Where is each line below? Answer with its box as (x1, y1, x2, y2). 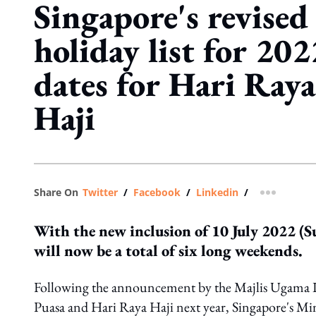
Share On (34, 186, 78, 199)
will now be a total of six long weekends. (34, 240, 303, 261)
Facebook (133, 186, 181, 199)
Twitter (83, 186, 118, 199)
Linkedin (196, 186, 238, 199)
